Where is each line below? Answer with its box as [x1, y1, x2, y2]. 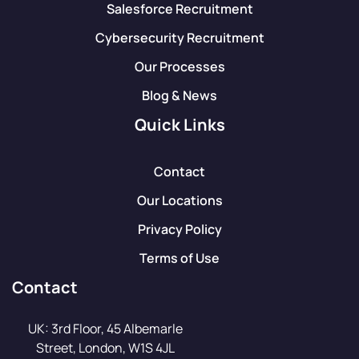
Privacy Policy [137, 220, 222, 238]
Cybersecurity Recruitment [95, 28, 264, 46]
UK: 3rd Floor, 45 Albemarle [27, 319, 183, 337]
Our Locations [136, 191, 223, 209]
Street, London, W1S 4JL [35, 338, 175, 357]
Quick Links [134, 113, 225, 135]
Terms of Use [139, 248, 220, 267]
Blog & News [142, 86, 217, 104]
